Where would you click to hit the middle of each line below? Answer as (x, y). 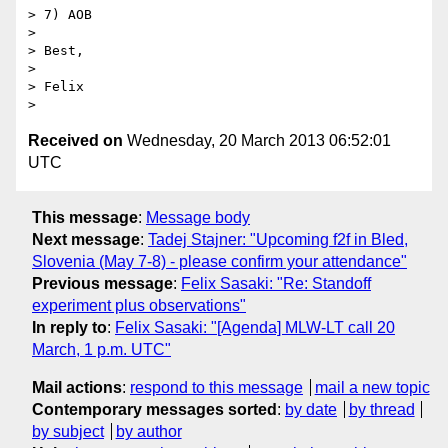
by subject (68, 431)
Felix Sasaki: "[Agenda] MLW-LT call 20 (255, 327)
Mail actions (77, 387)
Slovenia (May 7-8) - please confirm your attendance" (219, 261)
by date (311, 409)
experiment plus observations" (139, 305)
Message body (198, 217)
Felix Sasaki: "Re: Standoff (276, 283)
